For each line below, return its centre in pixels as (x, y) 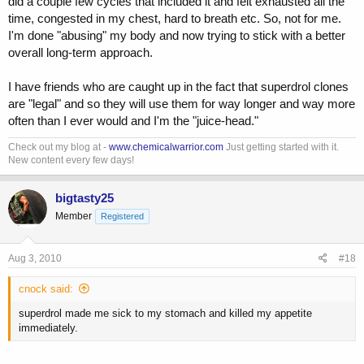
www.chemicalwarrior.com (166, 147)
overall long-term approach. (80, 53)
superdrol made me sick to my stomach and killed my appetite (165, 313)
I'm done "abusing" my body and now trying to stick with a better (177, 36)
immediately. (48, 327)
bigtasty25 (84, 198)
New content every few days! (71, 160)
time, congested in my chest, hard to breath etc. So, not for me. (175, 19)
